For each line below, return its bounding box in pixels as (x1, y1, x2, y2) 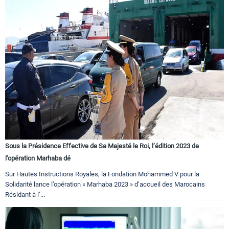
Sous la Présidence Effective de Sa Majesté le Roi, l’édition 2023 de (5, 142, 199, 150)
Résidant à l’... (5, 191, 45, 199)
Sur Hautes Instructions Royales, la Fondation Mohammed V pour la (5, 170, 199, 178)
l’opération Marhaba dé (5, 154, 71, 163)
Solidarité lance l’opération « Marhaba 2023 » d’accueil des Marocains (5, 180, 205, 189)
